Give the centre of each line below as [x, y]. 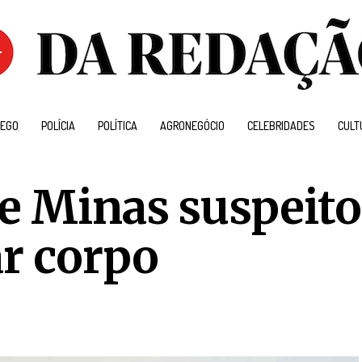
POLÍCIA [58, 126]
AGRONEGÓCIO [192, 126]
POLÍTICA [117, 126]
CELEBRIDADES [281, 126]
